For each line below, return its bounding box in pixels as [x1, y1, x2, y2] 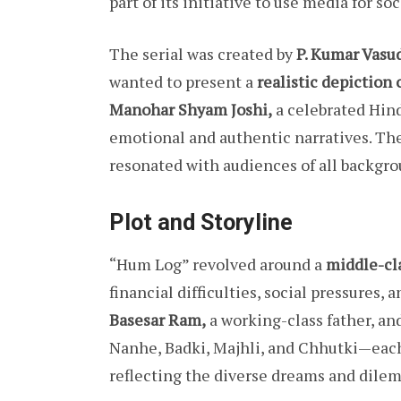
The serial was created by [109, 43, 296, 65]
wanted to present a [109, 71, 257, 93]
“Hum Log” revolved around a [109, 253, 326, 276]
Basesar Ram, [109, 309, 206, 331]
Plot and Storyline [109, 209, 293, 235]
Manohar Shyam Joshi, [109, 98, 272, 121]
